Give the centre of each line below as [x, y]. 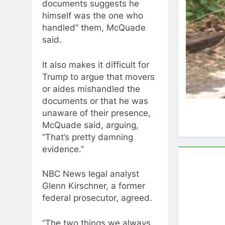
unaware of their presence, [96, 113]
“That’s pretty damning [88, 137]
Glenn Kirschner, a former [94, 186]
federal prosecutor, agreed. [97, 198]
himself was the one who [93, 16]
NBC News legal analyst [91, 174]
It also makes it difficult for [96, 65]
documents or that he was [95, 101]
